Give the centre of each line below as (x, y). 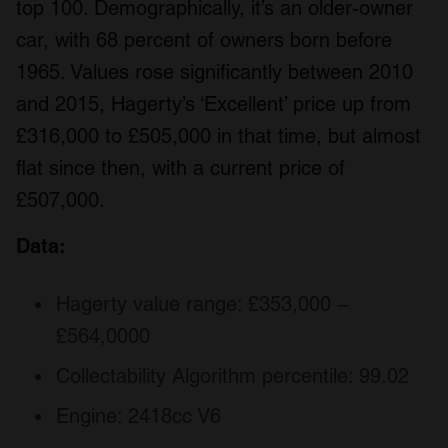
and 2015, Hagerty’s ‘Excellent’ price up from (213, 103)
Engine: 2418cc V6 (138, 415)
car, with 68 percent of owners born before (204, 39)
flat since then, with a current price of (180, 167)
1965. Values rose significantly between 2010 (214, 71)
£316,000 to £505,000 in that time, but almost (218, 135)
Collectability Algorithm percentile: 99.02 (232, 375)
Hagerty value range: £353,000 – (202, 303)
